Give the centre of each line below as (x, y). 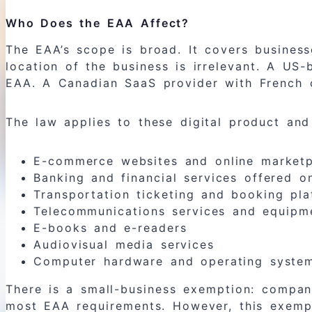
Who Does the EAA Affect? (98, 23)
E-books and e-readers (110, 228)
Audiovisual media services (124, 245)
